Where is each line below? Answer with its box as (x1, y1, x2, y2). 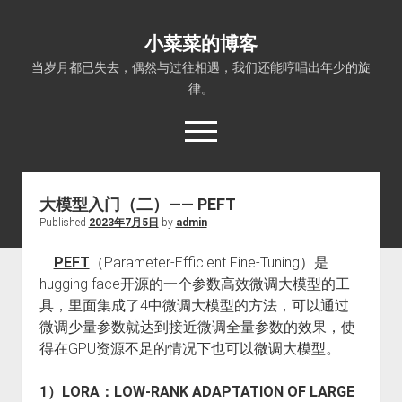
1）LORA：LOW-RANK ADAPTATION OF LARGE (39, 383, 354, 400)
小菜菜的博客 (144, 33, 258, 55)
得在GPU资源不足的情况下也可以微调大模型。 (39, 340, 340, 357)
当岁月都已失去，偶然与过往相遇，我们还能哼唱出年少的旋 (31, 60, 371, 74)
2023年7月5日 (88, 216, 159, 229)
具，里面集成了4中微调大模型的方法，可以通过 (39, 297, 349, 314)
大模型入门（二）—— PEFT (39, 195, 236, 214)
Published (39, 216, 89, 229)
